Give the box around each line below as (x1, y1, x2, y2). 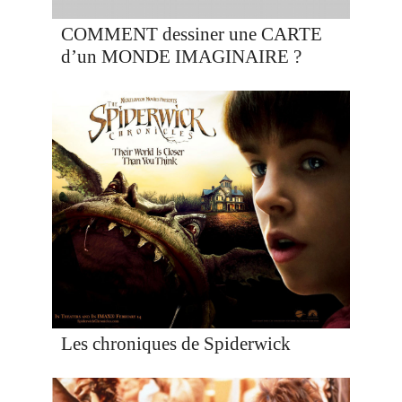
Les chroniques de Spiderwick (61, 332, 292, 354)
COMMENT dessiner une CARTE (61, 22, 323, 45)
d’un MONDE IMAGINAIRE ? (61, 45, 302, 67)
